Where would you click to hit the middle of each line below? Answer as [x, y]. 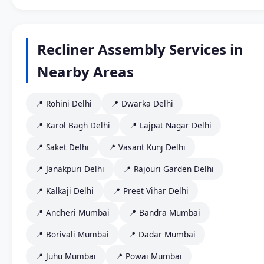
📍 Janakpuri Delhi [70, 169]
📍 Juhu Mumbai [66, 256]
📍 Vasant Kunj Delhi [147, 147]
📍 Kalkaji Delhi [65, 191]
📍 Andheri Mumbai [72, 213]
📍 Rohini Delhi [64, 104]
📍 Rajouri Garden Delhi [169, 169]
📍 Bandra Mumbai [164, 213]
